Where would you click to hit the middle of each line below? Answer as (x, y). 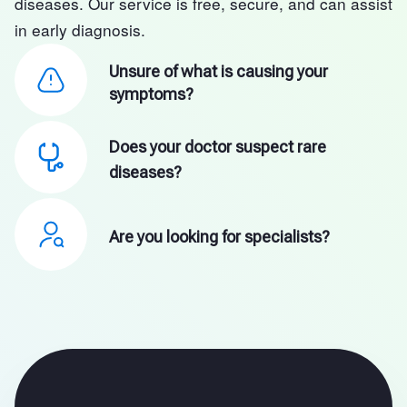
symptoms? (151, 94)
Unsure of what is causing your (218, 71)
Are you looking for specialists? (219, 237)
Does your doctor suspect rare (218, 146)
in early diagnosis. (80, 30)
